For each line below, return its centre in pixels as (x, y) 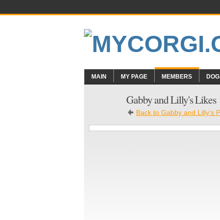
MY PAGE (134, 77)
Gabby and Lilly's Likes (171, 100)
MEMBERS (177, 77)
